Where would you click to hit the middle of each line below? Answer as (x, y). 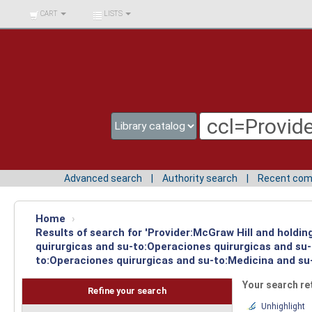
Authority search (200, 178)
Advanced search (103, 178)
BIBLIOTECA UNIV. (51, 10)
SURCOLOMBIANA (51, 30)
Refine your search (127, 291)
